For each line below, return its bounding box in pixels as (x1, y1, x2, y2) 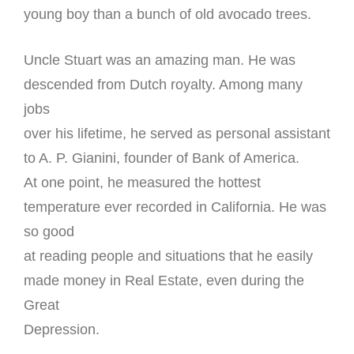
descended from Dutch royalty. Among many (24, 76, 303, 92)
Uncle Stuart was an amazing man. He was (24, 51, 296, 68)
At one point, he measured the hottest (24, 174, 261, 190)
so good (24, 223, 74, 239)
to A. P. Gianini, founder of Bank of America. (24, 149, 299, 166)
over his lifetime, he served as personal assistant (24, 125, 330, 141)
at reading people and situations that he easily (24, 247, 313, 264)
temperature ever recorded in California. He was (24, 198, 326, 215)
